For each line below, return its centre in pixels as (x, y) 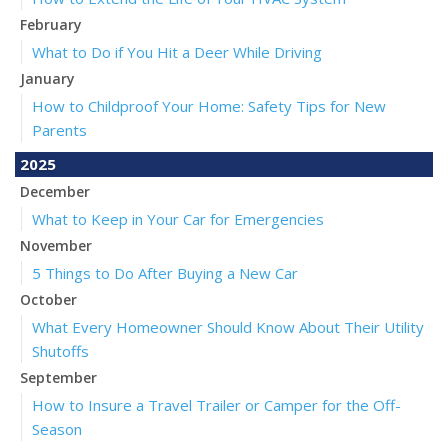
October (48, 300)
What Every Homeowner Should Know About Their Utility (228, 327)
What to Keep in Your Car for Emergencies (178, 219)
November (56, 246)
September (58, 378)
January (47, 79)
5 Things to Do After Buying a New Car (165, 273)
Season (57, 429)
